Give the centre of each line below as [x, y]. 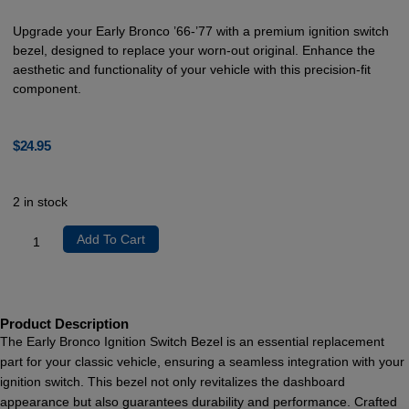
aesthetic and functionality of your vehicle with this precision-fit [192, 70]
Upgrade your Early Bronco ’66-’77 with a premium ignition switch [201, 31]
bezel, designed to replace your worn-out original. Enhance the [194, 51]
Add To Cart [111, 239]
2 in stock [41, 202]
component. [47, 89]
